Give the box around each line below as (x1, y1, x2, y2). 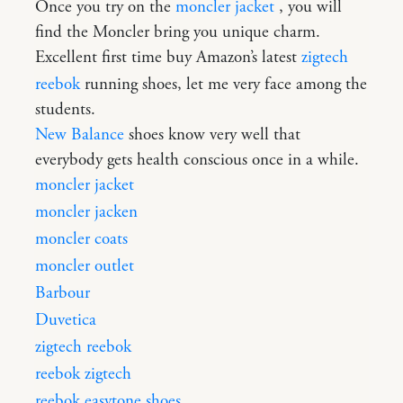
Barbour (35, 282, 90, 304)
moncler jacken (35, 201, 138, 223)
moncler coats (35, 228, 128, 250)
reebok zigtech (35, 363, 131, 385)
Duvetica (35, 309, 96, 331)
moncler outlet (35, 255, 134, 277)
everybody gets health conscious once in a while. (35, 148, 359, 171)
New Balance (35, 123, 124, 146)
